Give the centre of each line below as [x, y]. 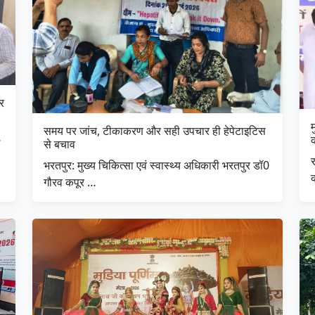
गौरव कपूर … [70, 182]
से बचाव [59, 144]
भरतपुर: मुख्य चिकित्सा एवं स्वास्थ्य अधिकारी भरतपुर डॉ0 [156, 166]
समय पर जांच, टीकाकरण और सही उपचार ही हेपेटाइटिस [155, 131]
